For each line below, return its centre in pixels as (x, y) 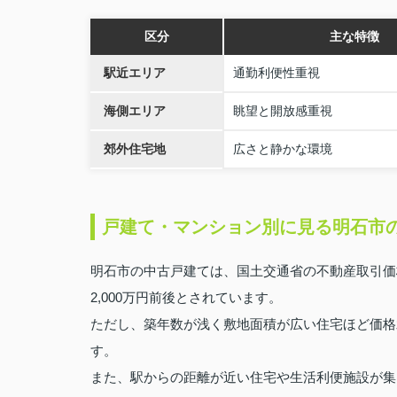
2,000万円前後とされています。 (186, 297)
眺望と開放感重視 (283, 111)
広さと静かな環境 (283, 149)
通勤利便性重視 (276, 73)
